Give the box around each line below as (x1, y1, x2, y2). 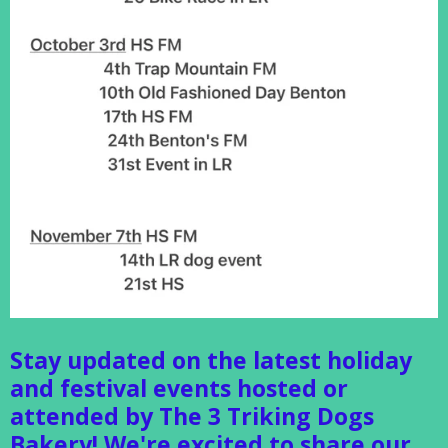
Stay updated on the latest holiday (10, 343, 412, 376)
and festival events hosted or (10, 371, 348, 404)
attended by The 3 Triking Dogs (10, 399, 374, 432)
